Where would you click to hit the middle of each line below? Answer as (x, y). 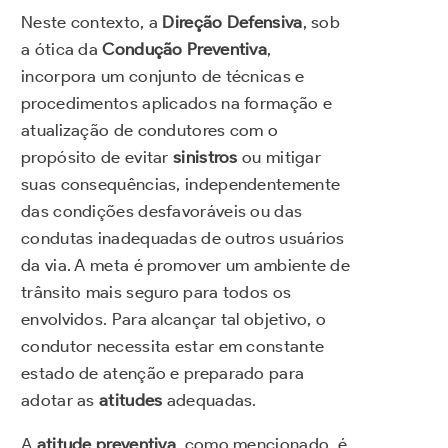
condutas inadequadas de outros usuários (183, 237)
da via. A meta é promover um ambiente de (185, 264)
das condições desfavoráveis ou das (162, 210)
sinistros (205, 156)
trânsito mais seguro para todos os (156, 291)
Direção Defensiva (232, 21)
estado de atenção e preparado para (163, 372)
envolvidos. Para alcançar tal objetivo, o (174, 318)
